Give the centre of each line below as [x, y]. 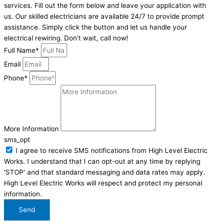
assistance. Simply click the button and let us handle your [95, 27]
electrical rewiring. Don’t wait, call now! [66, 38]
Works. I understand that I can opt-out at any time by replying [102, 162]
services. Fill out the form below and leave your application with [105, 6]
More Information [32, 129]
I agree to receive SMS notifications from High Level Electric [112, 151]
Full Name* [22, 51]
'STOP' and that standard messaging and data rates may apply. [105, 172]
